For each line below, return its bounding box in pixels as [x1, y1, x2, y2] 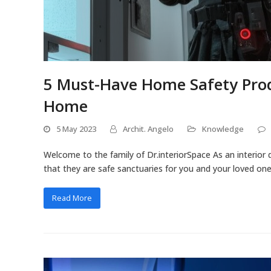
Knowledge [202, 123, 244, 135]
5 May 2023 [56, 123, 96, 135]
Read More [51, 192, 92, 204]
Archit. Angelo [123, 123, 174, 135]
